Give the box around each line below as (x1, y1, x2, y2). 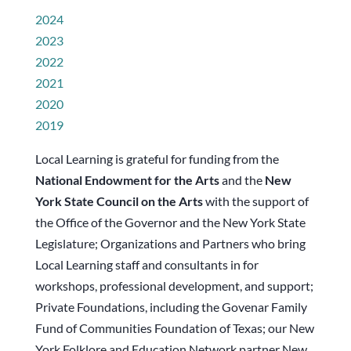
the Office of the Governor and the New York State (34, 215, 306, 230)
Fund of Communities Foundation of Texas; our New (34, 320, 314, 335)
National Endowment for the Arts (34, 172, 219, 187)
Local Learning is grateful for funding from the (34, 151, 279, 166)
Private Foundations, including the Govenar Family (34, 299, 307, 314)
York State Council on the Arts (34, 194, 203, 208)
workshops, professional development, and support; (34, 278, 313, 293)
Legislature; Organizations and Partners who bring (34, 236, 306, 251)
